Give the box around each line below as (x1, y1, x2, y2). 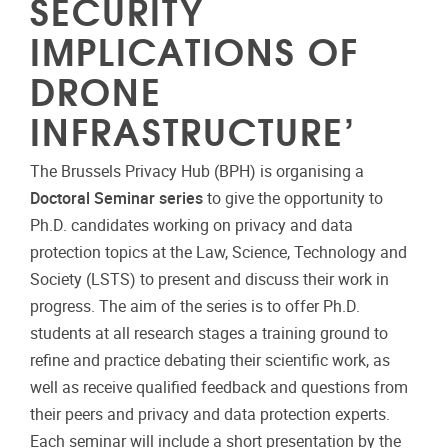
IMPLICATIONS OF (30, 22, 359, 77)
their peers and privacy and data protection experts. (30, 405, 390, 424)
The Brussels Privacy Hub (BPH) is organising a (30, 162, 364, 181)
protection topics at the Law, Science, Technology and (30, 243, 407, 262)
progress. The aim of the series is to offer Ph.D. (30, 297, 360, 316)
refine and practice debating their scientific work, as (30, 351, 390, 370)
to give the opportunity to (207, 189, 383, 208)
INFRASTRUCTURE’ (30, 102, 356, 157)
